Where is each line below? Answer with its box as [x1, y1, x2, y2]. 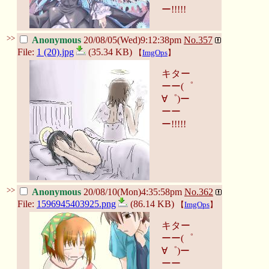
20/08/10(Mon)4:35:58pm [83, 186, 182, 197]
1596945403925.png [37, 198, 116, 209]
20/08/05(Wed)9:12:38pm [83, 34, 181, 45]
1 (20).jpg [37, 46, 74, 57]
